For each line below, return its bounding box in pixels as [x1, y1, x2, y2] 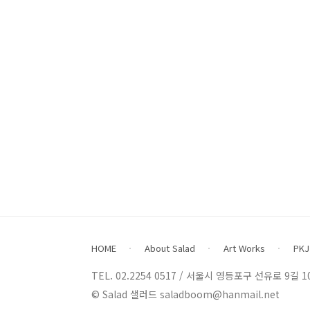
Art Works [224, 241, 265, 255]
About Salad [145, 241, 195, 255]
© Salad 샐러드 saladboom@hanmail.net [91, 287, 280, 301]
